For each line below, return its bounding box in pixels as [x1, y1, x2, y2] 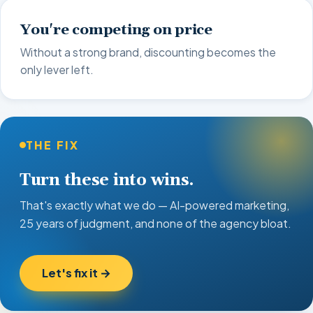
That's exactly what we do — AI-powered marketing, [20, 197, 289, 212]
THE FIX [26, 137, 80, 152]
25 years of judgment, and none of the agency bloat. [20, 215, 291, 231]
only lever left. [20, 62, 94, 76]
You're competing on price [20, 20, 212, 39]
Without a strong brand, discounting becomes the [20, 45, 276, 59]
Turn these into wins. [20, 170, 195, 191]
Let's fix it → [41, 265, 111, 281]
